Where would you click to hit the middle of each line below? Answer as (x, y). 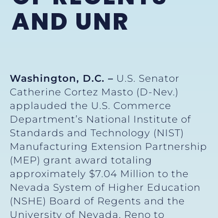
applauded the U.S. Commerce (91, 106)
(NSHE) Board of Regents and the (97, 201)
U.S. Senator (146, 79)
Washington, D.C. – (62, 79)
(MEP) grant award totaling (81, 160)
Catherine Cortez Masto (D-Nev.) (94, 92)
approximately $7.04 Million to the (99, 174)
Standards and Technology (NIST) (97, 133)
